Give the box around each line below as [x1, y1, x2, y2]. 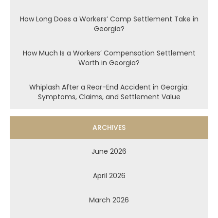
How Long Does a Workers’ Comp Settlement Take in [19, 14, 199, 24]
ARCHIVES [92, 122, 126, 132]
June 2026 [91, 146, 127, 156]
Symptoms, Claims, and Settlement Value [37, 91, 181, 102]
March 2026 [89, 195, 129, 205]
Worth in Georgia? [78, 57, 140, 68]
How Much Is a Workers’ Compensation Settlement [22, 48, 196, 58]
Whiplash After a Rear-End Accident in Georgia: [29, 82, 189, 92]
